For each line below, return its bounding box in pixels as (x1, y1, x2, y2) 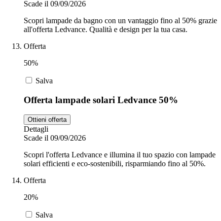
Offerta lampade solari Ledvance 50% (24, 94, 178, 105)
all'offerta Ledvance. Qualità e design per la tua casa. (24, 25, 187, 34)
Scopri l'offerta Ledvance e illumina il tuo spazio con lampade (24, 150, 216, 159)
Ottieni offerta (28, 116, 67, 124)
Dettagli (24, 125, 48, 134)
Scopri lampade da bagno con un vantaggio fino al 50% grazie (24, 16, 217, 25)
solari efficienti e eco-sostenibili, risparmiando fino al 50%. (24, 159, 206, 168)
